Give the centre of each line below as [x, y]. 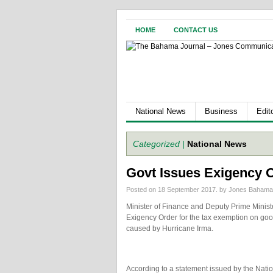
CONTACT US [196, 30]
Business [221, 111]
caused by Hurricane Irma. [170, 229]
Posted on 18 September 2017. [173, 190]
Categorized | [159, 144]
